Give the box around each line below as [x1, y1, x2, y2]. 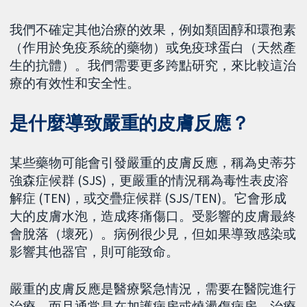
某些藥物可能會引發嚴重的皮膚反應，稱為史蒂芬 [10, 153, 297, 171]
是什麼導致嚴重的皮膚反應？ [10, 111, 249, 134]
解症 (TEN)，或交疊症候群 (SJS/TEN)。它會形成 [10, 189, 287, 206]
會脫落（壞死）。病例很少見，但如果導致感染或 [10, 225, 297, 242]
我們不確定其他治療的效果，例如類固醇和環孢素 [10, 21, 297, 38]
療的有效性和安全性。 [10, 74, 140, 91]
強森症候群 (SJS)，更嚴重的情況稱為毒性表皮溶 [10, 171, 289, 188]
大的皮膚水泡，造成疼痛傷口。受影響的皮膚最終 [10, 207, 297, 224]
